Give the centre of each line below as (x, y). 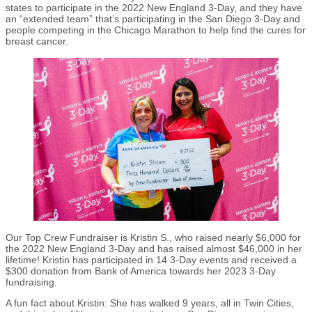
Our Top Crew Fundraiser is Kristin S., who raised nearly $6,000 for (153, 238)
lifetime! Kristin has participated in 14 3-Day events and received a (151, 260)
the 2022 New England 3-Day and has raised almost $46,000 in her (154, 249)
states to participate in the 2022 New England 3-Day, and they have (154, 7)
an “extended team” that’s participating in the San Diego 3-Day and (153, 18)
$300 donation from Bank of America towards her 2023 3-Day (141, 271)
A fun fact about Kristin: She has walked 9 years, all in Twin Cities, (150, 303)
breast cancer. (38, 41)
